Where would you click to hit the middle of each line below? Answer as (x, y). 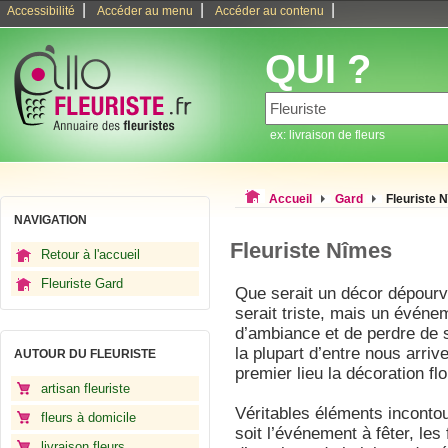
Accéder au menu (145, 11)
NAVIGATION (50, 220)
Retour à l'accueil (90, 254)
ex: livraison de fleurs (327, 135)
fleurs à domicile (88, 417)
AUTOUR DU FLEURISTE (85, 354)
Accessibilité (41, 11)
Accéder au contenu (269, 11)
